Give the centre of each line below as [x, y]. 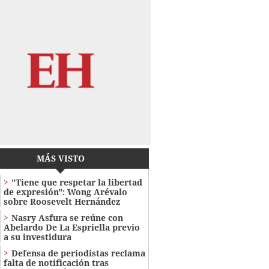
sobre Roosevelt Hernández [62, 202]
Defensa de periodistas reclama [78, 253]
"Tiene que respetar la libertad [77, 183]
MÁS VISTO [60, 159]
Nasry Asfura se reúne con [67, 218]
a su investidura [37, 237]
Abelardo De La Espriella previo [71, 228]
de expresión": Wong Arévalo [65, 192]
